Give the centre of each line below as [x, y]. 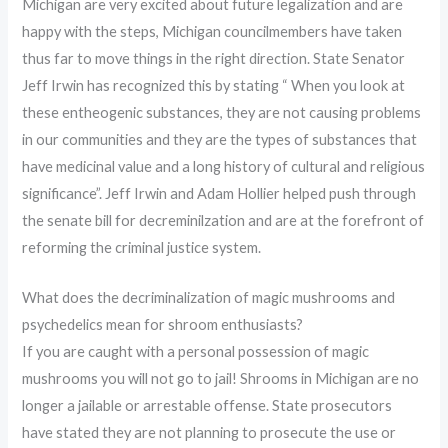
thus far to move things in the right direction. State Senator [214, 58]
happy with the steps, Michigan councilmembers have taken [212, 31]
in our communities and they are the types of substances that [220, 139]
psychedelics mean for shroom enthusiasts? [163, 324]
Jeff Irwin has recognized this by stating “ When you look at [214, 85]
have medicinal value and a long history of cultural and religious [224, 166]
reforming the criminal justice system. [142, 247]
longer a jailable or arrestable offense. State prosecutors [207, 405]
